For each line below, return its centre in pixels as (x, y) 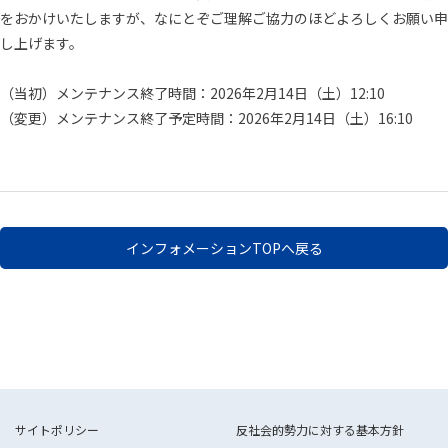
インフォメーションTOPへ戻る (224, 247)
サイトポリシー (57, 429)
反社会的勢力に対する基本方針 (320, 429)
